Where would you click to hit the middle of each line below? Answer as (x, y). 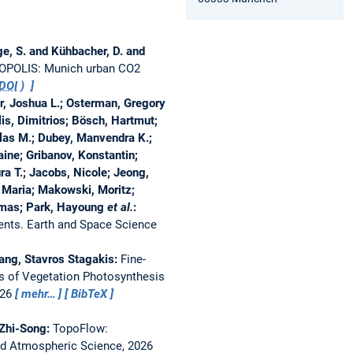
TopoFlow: (80, 328)
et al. (118, 207)
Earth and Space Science (91, 224)
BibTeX (89, 294)
